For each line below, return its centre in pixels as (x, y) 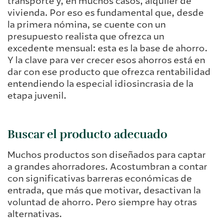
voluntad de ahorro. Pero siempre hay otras (102, 203)
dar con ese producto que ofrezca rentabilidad (109, 72)
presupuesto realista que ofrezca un (86, 36)
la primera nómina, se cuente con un (87, 24)
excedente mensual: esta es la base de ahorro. (108, 48)
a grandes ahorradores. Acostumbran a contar (107, 167)
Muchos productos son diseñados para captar (107, 155)
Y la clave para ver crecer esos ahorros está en (106, 60)
